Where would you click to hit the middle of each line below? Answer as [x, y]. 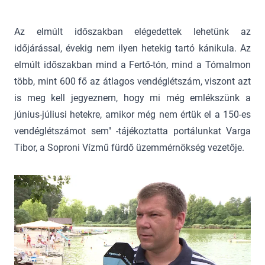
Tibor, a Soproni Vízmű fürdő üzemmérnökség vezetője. [129, 148]
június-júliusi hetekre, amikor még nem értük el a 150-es [132, 114]
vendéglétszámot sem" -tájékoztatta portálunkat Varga [132, 131]
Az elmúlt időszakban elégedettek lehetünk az [132, 32]
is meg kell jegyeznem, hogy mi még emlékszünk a [132, 98]
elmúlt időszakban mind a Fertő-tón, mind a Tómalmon [132, 65]
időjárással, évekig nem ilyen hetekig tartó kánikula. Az [132, 48]
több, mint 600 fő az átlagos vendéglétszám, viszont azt [132, 81]
